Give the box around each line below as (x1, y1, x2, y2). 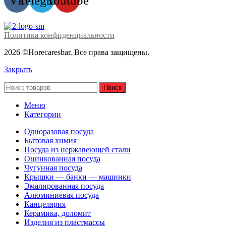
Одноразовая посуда (24, 127, 94, 136)
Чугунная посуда (24, 163, 82, 173)
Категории (24, 110, 61, 119)
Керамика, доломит (24, 209, 91, 218)
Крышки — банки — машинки (24, 173, 131, 182)
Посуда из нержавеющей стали (24, 145, 131, 154)
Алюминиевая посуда (24, 191, 99, 200)
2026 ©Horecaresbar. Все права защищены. (4, 48, 149, 57)
